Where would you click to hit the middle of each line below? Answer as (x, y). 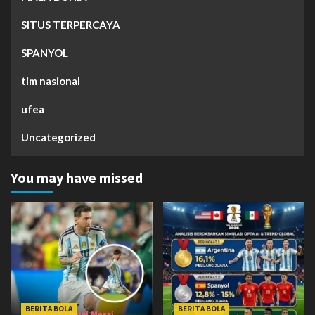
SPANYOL (45, 53)
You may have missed (77, 178)
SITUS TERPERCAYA (71, 25)
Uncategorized (58, 137)
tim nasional (51, 81)
